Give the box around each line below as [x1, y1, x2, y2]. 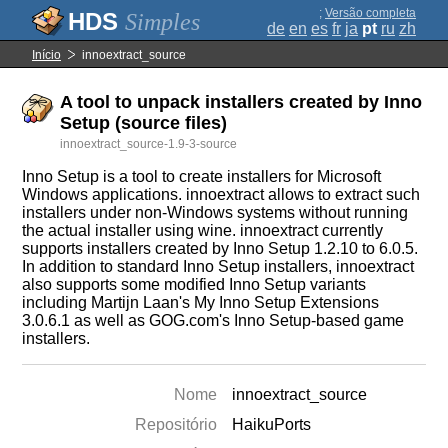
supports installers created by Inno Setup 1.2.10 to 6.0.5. [22, 240, 419, 257]
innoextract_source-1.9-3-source [60, 137, 238, 151]
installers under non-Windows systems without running [22, 204, 409, 221]
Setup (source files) [60, 113, 228, 133]
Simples [125, 9, 200, 35]
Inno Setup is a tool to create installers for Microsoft [22, 168, 382, 185]
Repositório [135, 416, 218, 433]
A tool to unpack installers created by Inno [60, 92, 423, 112]
